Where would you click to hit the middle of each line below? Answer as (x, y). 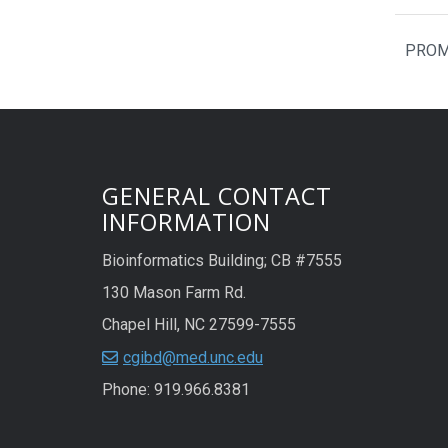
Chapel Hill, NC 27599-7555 (199, 324)
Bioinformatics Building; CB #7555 (222, 260)
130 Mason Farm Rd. (174, 292)
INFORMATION (186, 221)
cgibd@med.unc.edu (193, 357)
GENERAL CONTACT (217, 195)
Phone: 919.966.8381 (176, 389)
